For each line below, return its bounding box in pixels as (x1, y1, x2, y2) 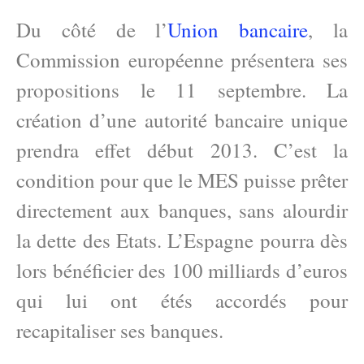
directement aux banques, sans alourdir (16, 196, 348, 223)
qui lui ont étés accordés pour (16, 286, 348, 314)
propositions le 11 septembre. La (16, 76, 348, 103)
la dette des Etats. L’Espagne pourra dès (16, 226, 348, 253)
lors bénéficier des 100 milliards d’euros (16, 256, 348, 284)
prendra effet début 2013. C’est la (16, 136, 348, 163)
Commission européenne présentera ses (16, 45, 348, 73)
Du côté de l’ (16, 15, 168, 43)
